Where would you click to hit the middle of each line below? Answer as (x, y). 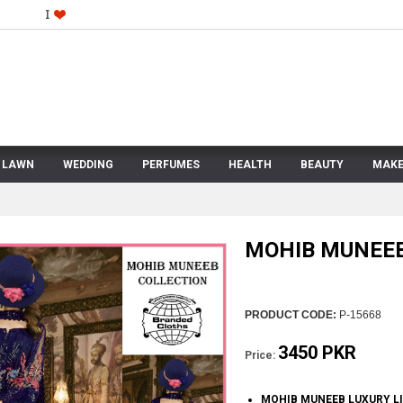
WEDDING (88, 165)
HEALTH (250, 165)
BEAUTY (322, 165)
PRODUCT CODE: (290, 315)
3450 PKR (317, 353)
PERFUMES (171, 165)
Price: (260, 355)
